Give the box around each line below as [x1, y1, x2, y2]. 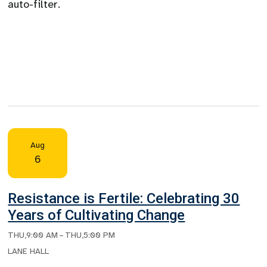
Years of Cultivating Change [8, 207, 185, 223]
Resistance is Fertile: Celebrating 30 [8, 190, 240, 207]
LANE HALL [8, 246, 49, 256]
